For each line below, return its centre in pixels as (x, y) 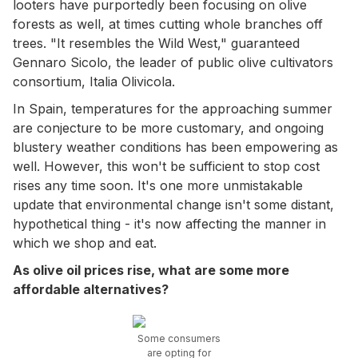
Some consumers (179, 338)
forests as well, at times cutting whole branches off (168, 24)
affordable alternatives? (91, 289)
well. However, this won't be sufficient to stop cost (166, 166)
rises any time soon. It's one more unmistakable (158, 185)
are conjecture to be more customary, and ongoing (168, 127)
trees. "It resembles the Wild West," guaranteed (156, 43)
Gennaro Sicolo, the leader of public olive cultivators (173, 62)
